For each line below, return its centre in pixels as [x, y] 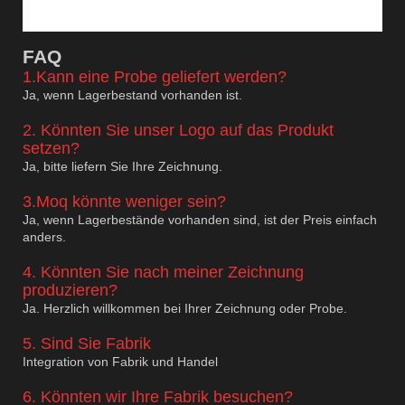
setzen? [51, 149]
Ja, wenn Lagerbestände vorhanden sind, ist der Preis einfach [200, 220]
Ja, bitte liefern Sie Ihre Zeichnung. [122, 167]
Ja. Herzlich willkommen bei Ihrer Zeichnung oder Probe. [185, 309]
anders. [44, 237]
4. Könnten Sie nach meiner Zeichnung [163, 273]
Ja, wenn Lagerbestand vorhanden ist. [132, 95]
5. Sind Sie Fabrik [87, 344]
